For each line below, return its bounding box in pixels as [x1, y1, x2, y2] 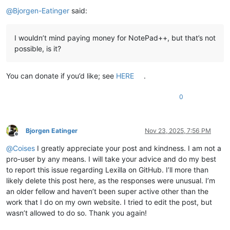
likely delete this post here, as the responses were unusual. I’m [6, 176, 215, 185]
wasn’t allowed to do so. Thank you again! [6, 208, 147, 217]
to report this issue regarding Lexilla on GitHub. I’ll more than [6, 165, 208, 174]
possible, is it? [14, 44, 61, 53]
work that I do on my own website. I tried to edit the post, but [6, 197, 212, 206]
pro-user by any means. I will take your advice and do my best [6, 154, 216, 163]
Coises [13, 143, 35, 152]
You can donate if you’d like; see [6, 71, 116, 80]
